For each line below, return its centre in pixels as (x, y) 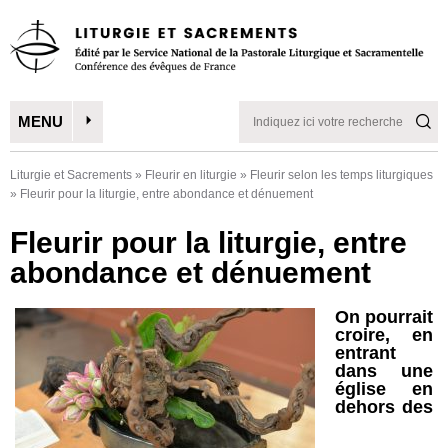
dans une (384, 371)
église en (384, 389)
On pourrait (384, 317)
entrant (365, 353)
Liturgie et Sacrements (71, 175)
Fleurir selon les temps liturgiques (341, 175)
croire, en (384, 335)
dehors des (384, 407)
